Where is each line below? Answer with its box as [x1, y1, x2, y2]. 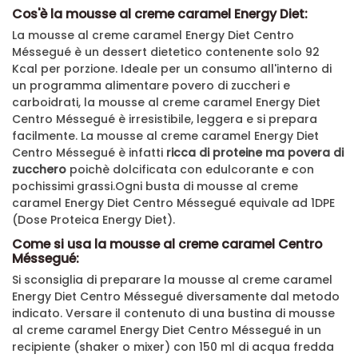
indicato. [12, 305, 66, 322]
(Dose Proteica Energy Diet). [12, 212, 178, 229]
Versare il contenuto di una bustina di [66, 305, 285, 322]
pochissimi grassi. [12, 178, 115, 195]
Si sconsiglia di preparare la [12, 272, 178, 288]
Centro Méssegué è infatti [12, 145, 163, 161]
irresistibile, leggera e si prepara [129, 111, 317, 128]
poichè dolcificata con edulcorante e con [66, 161, 314, 178]
